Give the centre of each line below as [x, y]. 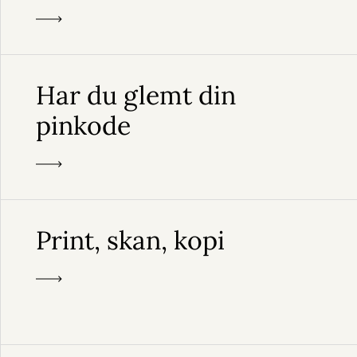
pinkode [83, 126]
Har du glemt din [135, 95]
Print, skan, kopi [130, 240]
